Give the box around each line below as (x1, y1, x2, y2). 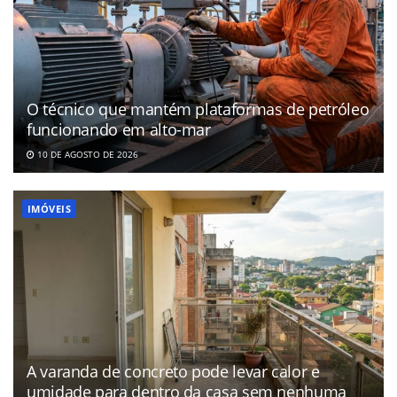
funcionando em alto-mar (27, 119, 211, 141)
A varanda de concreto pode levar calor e (27, 361, 320, 383)
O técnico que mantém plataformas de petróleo (27, 98, 370, 121)
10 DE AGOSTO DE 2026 (35, 148, 138, 161)
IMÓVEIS (27, 202, 72, 216)
